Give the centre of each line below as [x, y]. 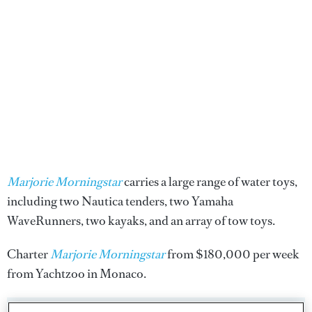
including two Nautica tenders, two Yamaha [120, 202]
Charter [29, 255]
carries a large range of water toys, [210, 182]
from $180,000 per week [232, 255]
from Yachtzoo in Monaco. [77, 274]
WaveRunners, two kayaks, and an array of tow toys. [141, 221]
